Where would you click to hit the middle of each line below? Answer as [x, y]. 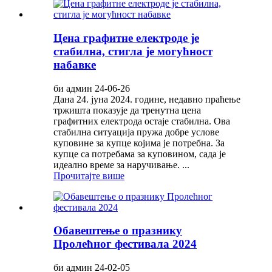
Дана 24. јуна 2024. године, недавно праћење [147, 99]
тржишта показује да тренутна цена [127, 110]
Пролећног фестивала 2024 [125, 244]
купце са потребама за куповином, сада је [140, 154]
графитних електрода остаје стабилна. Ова [142, 121]
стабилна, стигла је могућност [133, 51]
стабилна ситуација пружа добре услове [136, 132]
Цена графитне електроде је [126, 38]
